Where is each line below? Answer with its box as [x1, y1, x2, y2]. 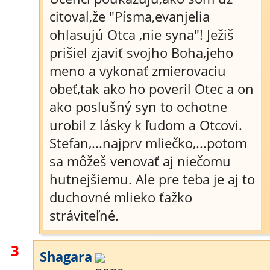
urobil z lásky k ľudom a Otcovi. [49, 116, 242, 134]
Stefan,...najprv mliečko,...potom [49, 134, 247, 152]
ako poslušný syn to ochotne [49, 98, 227, 116]
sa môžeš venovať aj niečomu [49, 152, 231, 170]
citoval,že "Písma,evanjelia [49, 7, 210, 25]
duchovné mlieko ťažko [49, 188, 192, 206]
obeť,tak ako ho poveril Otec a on [49, 80, 254, 98]
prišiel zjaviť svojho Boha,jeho [49, 43, 233, 61]
